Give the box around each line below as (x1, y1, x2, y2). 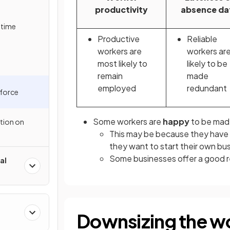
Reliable (187, 33, 217, 44)
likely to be (187, 58, 227, 69)
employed (98, 83, 136, 93)
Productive (98, 33, 140, 44)
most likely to (98, 58, 147, 69)
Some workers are (93, 116, 163, 127)
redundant (187, 83, 227, 93)
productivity (95, 4, 148, 15)
